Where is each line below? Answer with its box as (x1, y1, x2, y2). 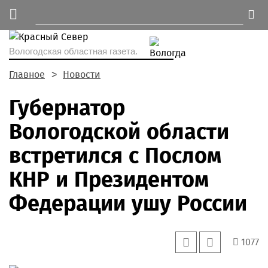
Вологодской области (9, 118, 229, 145)
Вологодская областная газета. (9, 46, 138, 56)
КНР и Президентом (9, 166, 209, 193)
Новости (63, 69, 100, 80)
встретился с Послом (9, 142, 221, 169)
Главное (9, 69, 45, 80)
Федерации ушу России (9, 190, 247, 217)
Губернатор (9, 95, 125, 121)
